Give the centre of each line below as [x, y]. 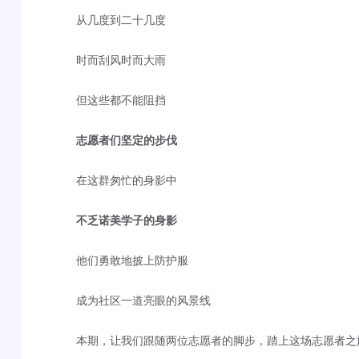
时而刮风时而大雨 [121, 59]
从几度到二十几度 [121, 19]
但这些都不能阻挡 [121, 99]
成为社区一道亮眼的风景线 [143, 300]
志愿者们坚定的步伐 [126, 139]
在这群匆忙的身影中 [126, 179]
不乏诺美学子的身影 [126, 220]
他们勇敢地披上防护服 [132, 260]
